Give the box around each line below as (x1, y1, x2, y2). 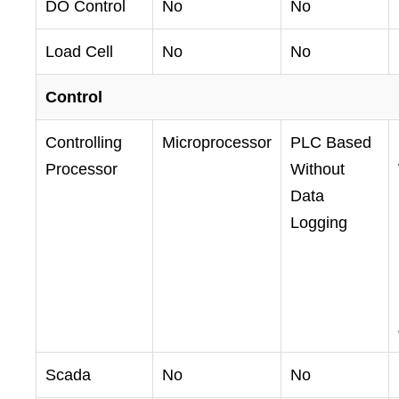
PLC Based (290, 134, 371, 152)
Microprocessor (162, 134, 272, 152)
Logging (290, 214, 347, 232)
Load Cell (45, 43, 113, 61)
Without (290, 160, 345, 179)
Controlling (45, 134, 122, 152)
